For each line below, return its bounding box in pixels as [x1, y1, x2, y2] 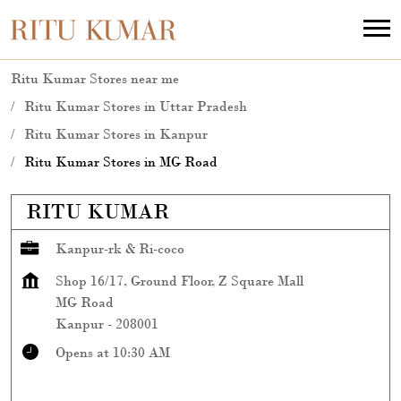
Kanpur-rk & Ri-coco [55, 240, 184, 257]
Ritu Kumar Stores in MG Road [24, 153, 218, 170]
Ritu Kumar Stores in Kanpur [24, 125, 208, 142]
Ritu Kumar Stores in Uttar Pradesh [24, 98, 247, 115]
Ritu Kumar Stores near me [11, 70, 179, 87]
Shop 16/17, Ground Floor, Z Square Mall [55, 272, 303, 289]
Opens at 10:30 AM [55, 344, 170, 361]
